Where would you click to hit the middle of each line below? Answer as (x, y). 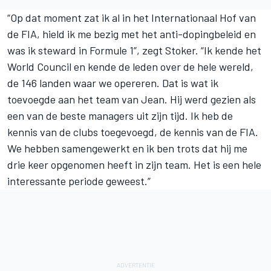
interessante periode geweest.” (79, 181)
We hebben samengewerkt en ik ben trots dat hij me (127, 148)
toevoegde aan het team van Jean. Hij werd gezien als (132, 99)
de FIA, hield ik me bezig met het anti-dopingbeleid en (132, 34)
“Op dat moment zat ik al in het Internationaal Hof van (132, 17)
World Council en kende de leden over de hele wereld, (130, 66)
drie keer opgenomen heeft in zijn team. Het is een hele (134, 164)
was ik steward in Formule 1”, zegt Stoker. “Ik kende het (134, 50)
